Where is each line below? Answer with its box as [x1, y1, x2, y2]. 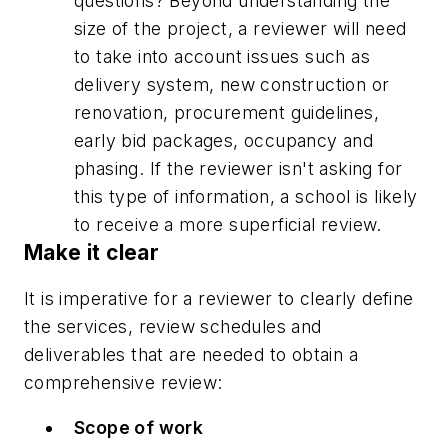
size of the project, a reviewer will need [74, 17, 407, 39]
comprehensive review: [24, 371, 223, 393]
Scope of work [74, 417, 204, 439]
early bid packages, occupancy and [74, 129, 374, 151]
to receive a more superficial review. [74, 213, 382, 235]
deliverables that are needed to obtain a [24, 343, 358, 365]
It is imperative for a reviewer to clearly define [24, 287, 414, 309]
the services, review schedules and [24, 315, 322, 337]
